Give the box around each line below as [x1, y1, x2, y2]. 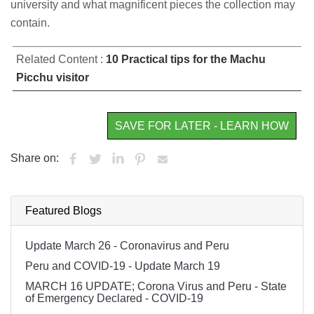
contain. [11, 17, 50, 29]
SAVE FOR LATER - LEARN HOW [115, 120, 289, 132]
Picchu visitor [16, 71, 89, 84]
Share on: [11, 152, 62, 165]
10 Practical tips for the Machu [106, 53, 266, 66]
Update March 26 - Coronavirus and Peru [25, 240, 229, 252]
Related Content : [16, 53, 106, 66]
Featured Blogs [25, 205, 102, 217]
